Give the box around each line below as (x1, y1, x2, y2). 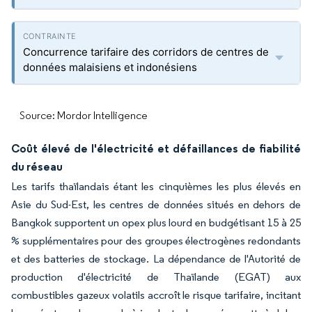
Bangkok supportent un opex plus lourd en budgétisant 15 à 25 (11, 216, 301, 229)
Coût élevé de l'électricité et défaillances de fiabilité (11, 141, 301, 155)
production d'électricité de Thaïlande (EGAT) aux (11, 270, 301, 283)
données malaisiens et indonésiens (23, 61, 197, 74)
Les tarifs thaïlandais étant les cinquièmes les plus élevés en (11, 180, 301, 193)
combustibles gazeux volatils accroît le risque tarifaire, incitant (11, 288, 301, 302)
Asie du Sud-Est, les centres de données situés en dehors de (11, 198, 301, 211)
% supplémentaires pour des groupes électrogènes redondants (11, 234, 301, 247)
